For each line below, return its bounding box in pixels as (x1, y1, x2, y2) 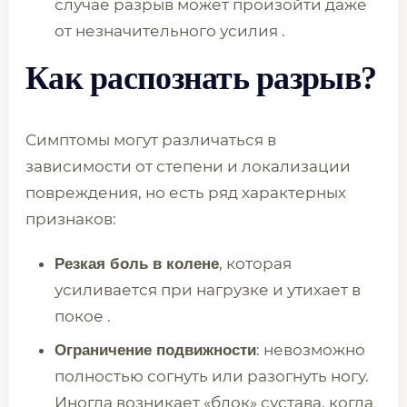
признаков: (25, 210, 116, 228)
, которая (219, 254, 292, 273)
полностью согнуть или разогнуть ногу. (55, 367, 369, 385)
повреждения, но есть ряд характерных (25, 184, 346, 202)
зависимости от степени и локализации (25, 157, 351, 175)
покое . (55, 307, 111, 325)
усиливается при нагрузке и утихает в (55, 281, 361, 299)
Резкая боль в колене (55, 255, 219, 273)
